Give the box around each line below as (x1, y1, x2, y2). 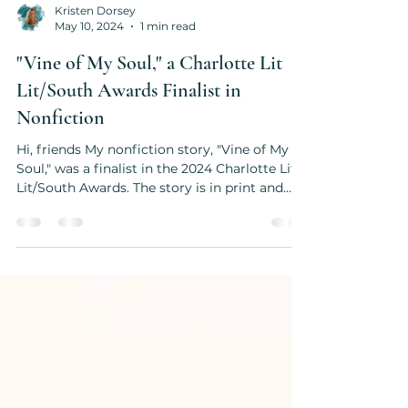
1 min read (140, 92, 196, 106)
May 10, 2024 (55, 92, 124, 106)
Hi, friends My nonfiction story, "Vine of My (16, 214, 289, 230)
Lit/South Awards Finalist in (16, 151, 241, 175)
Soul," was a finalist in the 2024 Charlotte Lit (16, 233, 296, 250)
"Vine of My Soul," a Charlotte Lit (16, 124, 282, 148)
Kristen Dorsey (55, 76, 136, 90)
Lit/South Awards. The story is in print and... (16, 252, 291, 269)
